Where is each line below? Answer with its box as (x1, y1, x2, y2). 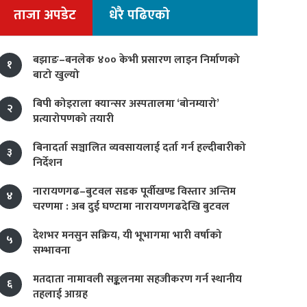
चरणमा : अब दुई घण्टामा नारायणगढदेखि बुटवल (33, 197, 230, 216)
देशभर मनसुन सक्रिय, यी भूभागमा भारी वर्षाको (33, 226, 222, 245)
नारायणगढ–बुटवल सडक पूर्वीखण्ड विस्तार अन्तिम (33, 182, 236, 201)
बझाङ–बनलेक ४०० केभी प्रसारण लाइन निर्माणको (33, 51, 240, 69)
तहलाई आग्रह (33, 285, 88, 304)
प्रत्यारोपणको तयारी (33, 110, 114, 128)
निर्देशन (33, 153, 62, 172)
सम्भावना (33, 241, 71, 260)
